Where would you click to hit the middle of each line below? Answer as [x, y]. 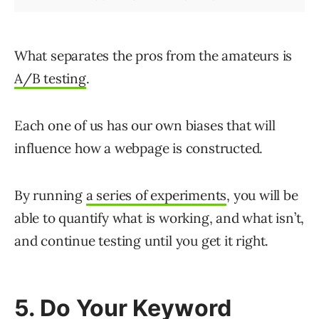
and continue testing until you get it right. [142, 241]
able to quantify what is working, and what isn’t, [159, 218]
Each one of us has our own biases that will [145, 126]
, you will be [262, 195]
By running [50, 195]
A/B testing [50, 79]
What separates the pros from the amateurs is [153, 56]
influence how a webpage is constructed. [139, 148]
